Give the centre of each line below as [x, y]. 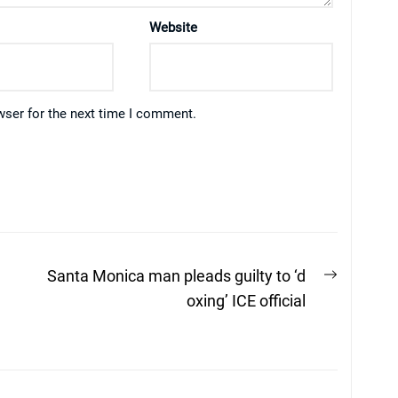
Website [173, 28]
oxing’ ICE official [246, 301]
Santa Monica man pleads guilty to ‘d [176, 276]
